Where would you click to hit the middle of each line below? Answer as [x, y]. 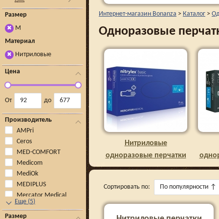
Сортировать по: [127, 187]
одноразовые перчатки [146, 155]
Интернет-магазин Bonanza [138, 14]
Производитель [28, 120]
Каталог [194, 14]
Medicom [30, 163]
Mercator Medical [42, 195]
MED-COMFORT [39, 152]
